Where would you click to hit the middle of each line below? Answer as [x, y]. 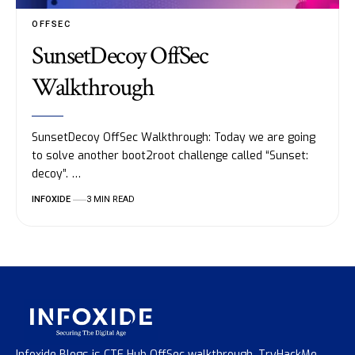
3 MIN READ [110, 200]
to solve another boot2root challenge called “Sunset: [170, 156]
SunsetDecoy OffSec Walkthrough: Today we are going [174, 138]
